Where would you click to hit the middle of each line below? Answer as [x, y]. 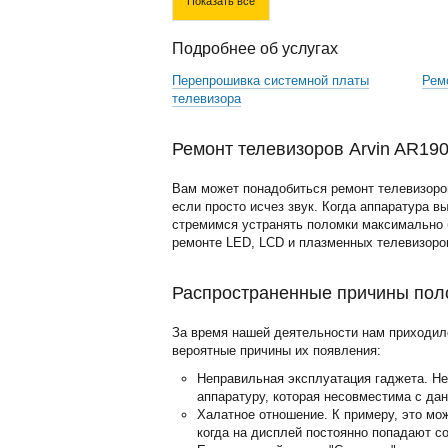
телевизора [206, 98]
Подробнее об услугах [255, 48]
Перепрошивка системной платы [270, 80]
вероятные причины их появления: [276, 350]
